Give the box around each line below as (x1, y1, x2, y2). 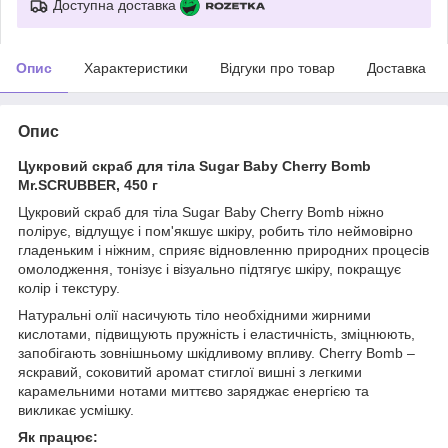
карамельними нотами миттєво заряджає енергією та (18, 382, 369, 399)
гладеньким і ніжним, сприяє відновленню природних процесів (18, 241, 429, 258)
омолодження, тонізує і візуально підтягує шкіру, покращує (18, 260, 401, 277)
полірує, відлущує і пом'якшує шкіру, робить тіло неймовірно (18, 222, 413, 239)
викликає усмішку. (18, 401, 134, 418)
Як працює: (18, 428, 98, 445)
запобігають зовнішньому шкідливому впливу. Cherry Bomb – (18, 344, 415, 361)
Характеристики (84, 59, 188, 76)
